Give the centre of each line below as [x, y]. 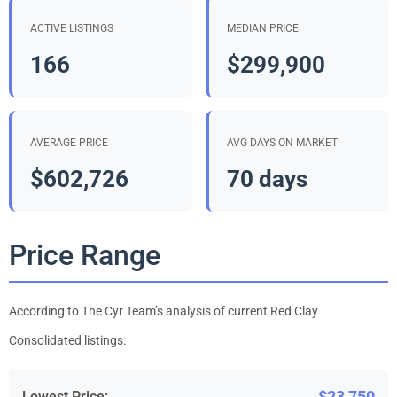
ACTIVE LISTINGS [72, 28]
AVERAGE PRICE [69, 142]
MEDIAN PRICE [262, 28]
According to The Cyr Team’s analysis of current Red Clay [163, 311]
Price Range [85, 255]
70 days [267, 179]
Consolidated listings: [67, 340]
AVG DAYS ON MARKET [282, 142]
